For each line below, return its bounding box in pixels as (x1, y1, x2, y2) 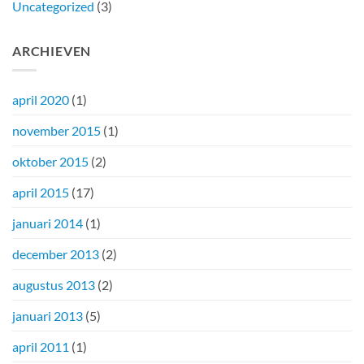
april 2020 (12, 92, 69, 108)
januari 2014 (12, 215, 83, 232)
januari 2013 (12, 308, 83, 324)
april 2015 (12, 184, 69, 201)
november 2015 (12, 123, 101, 139)
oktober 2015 (12, 154, 89, 170)
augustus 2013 (12, 277, 95, 293)
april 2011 (12, 339, 69, 355)
